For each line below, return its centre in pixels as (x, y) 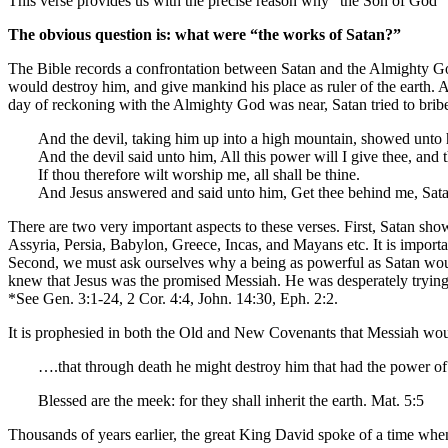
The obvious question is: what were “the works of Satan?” (204, 35)
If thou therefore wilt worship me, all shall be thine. (199, 175)
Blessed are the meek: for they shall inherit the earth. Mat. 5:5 (231, 401)
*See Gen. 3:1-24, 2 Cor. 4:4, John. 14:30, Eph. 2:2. (173, 299)
